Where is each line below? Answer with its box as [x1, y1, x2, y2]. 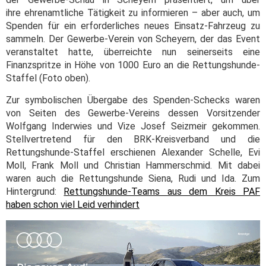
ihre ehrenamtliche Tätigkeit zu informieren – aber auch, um [6, 7, 260, 18]
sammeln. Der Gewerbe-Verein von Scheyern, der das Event [6, 33, 260, 45]
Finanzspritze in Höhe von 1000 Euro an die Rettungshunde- [6, 59, 260, 71]
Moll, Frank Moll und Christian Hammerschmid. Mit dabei [6, 159, 260, 171]
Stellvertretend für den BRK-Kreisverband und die [6, 133, 260, 145]
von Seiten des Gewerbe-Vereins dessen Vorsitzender [6, 107, 260, 119]
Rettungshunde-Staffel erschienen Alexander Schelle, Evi [6, 146, 260, 158]
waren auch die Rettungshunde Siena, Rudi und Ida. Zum [6, 172, 260, 184]
